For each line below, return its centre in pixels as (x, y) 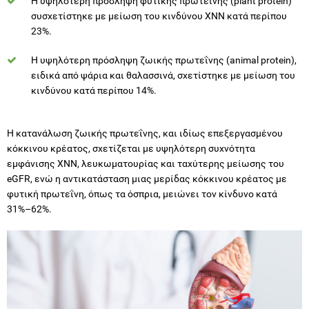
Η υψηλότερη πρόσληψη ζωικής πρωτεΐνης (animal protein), (164, 60)
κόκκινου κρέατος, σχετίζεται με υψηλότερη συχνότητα (131, 148)
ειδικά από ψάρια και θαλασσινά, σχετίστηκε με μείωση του (163, 75)
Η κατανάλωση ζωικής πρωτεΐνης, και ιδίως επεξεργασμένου (145, 133)
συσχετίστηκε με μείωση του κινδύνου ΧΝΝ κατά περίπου (159, 16)
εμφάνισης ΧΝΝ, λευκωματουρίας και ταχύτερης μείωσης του (146, 163)
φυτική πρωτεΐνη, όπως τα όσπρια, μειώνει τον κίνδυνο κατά (142, 193)
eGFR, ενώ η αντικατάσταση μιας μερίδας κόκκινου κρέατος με (147, 178)
